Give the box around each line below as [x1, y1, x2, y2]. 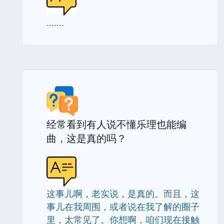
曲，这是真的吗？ [46, 131, 126, 145]
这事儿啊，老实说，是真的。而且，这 [46, 187, 199, 199]
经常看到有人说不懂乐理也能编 [46, 117, 186, 131]
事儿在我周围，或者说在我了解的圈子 [46, 200, 199, 212]
